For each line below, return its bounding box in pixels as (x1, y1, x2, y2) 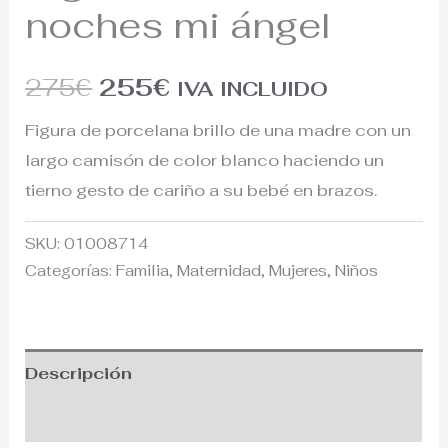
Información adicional (25, 408, 222, 431)
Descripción (25, 361, 133, 384)
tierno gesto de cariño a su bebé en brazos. (25, 179, 378, 201)
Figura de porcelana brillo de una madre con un (25, 119, 412, 141)
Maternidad (177, 260, 262, 280)
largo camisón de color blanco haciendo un (25, 149, 385, 171)
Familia (116, 260, 170, 280)
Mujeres (269, 260, 328, 280)
